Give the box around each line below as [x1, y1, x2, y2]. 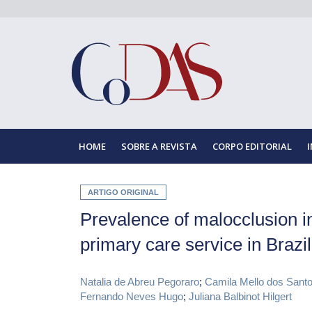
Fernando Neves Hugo [80, 290, 184, 303]
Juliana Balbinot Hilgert [189, 290, 292, 303]
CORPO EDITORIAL [212, 140, 292, 153]
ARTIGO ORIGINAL [88, 188, 159, 197]
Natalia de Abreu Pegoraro [80, 276, 200, 288]
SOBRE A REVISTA [121, 140, 197, 153]
